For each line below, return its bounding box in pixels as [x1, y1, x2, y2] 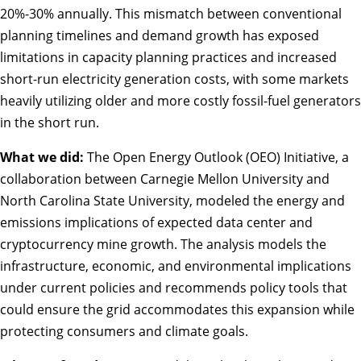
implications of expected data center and [61, 214, 313, 232]
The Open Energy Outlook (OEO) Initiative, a [84, 148, 349, 167]
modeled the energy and [196, 192, 345, 210]
